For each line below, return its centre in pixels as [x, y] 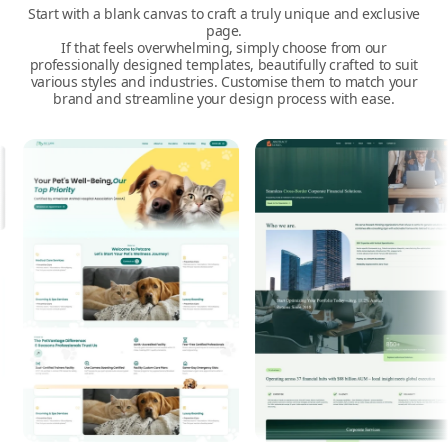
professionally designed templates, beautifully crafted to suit [224, 65]
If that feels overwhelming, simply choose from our [224, 48]
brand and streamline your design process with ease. [224, 99]
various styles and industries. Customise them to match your [224, 82]
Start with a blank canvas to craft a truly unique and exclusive [224, 14]
